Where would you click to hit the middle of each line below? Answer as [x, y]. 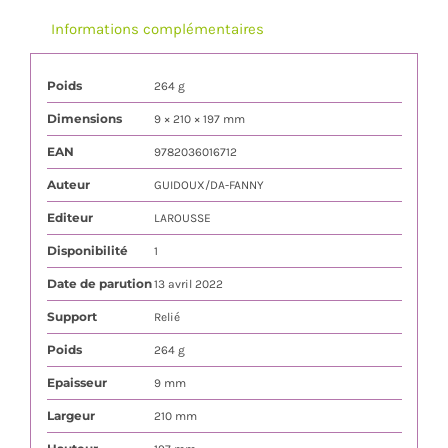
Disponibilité [87, 250]
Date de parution [99, 283]
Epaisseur [76, 382]
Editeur [69, 217]
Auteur [68, 184]
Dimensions [84, 118]
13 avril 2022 [188, 283]
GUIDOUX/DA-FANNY [208, 184]
